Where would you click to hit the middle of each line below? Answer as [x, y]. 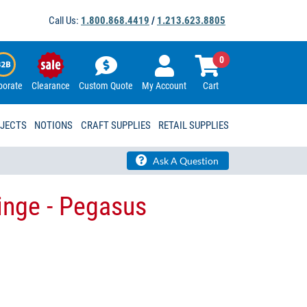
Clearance [51, 86]
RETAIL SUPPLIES [193, 126]
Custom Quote [106, 86]
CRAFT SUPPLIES [115, 126]
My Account [164, 86]
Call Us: [65, 21]
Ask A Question [185, 161]
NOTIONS [54, 126]
